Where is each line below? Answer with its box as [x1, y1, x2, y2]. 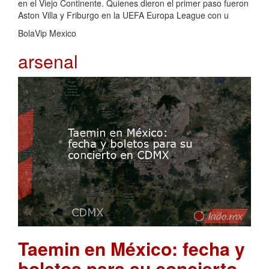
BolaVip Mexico [18, 26, 76, 39]
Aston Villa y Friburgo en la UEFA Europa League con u [18, 8, 229, 21]
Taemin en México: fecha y [18, 235, 245, 262]
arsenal [18, 47, 78, 74]
